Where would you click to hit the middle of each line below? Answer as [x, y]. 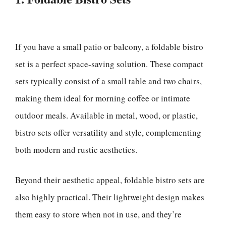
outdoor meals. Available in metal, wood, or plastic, [106, 115]
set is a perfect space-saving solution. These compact [109, 64]
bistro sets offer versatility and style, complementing [108, 132]
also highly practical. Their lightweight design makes [110, 197]
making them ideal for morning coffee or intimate [103, 98]
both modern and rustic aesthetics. [76, 150]
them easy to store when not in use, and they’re [98, 214]
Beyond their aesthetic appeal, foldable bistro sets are [110, 180]
